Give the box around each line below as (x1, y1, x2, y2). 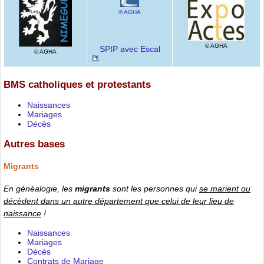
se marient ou (199, 183, 250, 193)
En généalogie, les (4, 183, 75, 193)
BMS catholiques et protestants (4, 78, 151, 90)
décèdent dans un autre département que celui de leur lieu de (4, 196, 234, 206)
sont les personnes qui (110, 183, 199, 193)
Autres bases (4, 138, 65, 150)
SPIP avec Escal (99, 44, 160, 54)
